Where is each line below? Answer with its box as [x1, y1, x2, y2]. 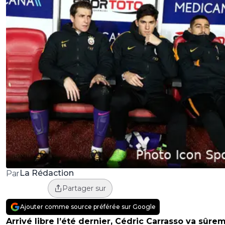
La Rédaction [19, 168, 74, 178]
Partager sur [62, 183, 106, 193]
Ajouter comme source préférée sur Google [20, 202, 156, 210]
